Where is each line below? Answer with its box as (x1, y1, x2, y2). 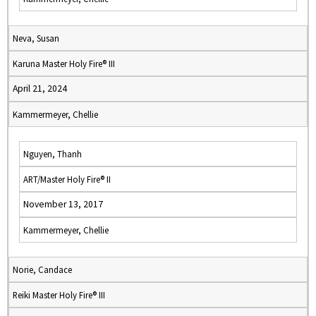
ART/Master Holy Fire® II (23, 174, 111, 185)
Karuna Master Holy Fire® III (13, 58, 115, 69)
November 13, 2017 (23, 198, 103, 210)
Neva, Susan (13, 32, 59, 44)
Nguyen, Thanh (23, 148, 82, 159)
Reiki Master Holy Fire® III (13, 289, 105, 300)
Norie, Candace (13, 264, 72, 275)
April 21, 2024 (13, 83, 67, 95)
